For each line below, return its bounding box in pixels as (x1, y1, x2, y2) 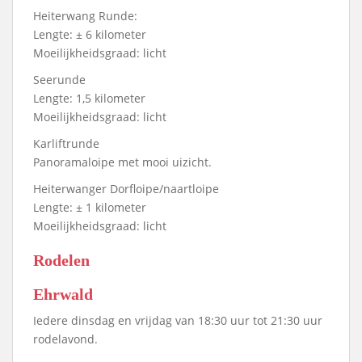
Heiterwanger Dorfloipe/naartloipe (33, 181, 219, 197)
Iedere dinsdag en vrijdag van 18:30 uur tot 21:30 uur (33, 313, 322, 329)
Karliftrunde (33, 136, 99, 152)
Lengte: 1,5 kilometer (33, 90, 145, 107)
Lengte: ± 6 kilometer (33, 27, 146, 43)
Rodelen (33, 251, 90, 270)
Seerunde (33, 72, 86, 88)
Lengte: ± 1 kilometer (33, 200, 146, 216)
